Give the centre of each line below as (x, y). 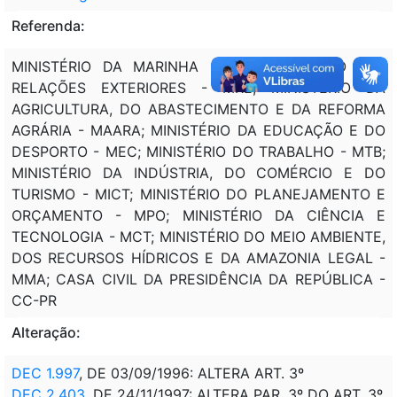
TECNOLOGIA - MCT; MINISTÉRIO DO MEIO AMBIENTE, (198, 236)
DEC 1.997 (45, 373)
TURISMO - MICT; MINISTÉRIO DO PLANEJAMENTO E (198, 194)
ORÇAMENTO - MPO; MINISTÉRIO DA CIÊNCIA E (198, 215)
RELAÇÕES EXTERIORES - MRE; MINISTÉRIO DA (198, 87)
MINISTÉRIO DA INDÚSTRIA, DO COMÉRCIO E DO (198, 172)
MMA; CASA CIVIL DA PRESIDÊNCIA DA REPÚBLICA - (198, 279)
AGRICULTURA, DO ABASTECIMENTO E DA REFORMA (198, 109)
